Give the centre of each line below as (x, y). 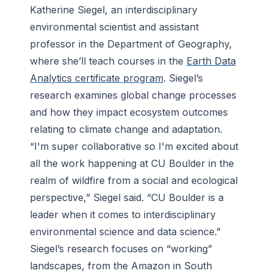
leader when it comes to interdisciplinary (123, 215)
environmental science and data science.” (125, 232)
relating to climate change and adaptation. (126, 129)
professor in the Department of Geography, (131, 44)
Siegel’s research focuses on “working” (121, 249)
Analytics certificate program (97, 78)
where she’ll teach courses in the (108, 61)
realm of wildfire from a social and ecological (134, 181)
